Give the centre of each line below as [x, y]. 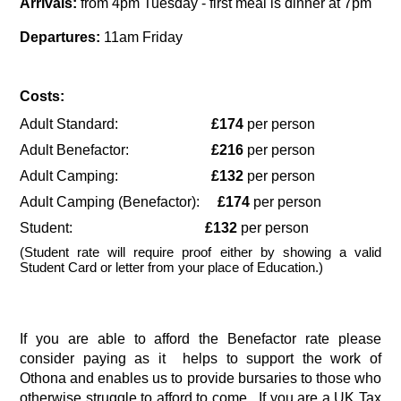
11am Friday [144, 37]
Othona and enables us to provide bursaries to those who [200, 379]
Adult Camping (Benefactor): [119, 201]
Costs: [43, 96]
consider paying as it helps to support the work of [200, 359]
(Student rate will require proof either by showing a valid [200, 252]
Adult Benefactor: [116, 149]
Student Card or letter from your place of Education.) [172, 267]
